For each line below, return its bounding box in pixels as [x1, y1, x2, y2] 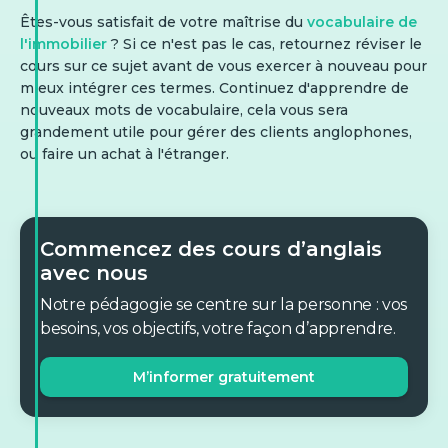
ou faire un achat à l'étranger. [20, 145, 233, 163]
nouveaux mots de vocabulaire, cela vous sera [20, 101, 348, 119]
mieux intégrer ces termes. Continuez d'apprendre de [20, 79, 409, 97]
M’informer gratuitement [133, 368, 315, 386]
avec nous [40, 261, 148, 285]
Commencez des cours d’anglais [40, 237, 382, 261]
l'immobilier [20, 35, 107, 53]
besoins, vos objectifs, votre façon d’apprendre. [40, 319, 396, 338]
